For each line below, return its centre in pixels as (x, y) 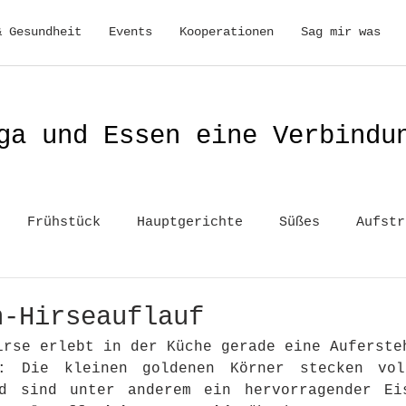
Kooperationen (227, 32)
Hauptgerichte (190, 222)
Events (130, 32)
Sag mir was (341, 32)
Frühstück (64, 222)
